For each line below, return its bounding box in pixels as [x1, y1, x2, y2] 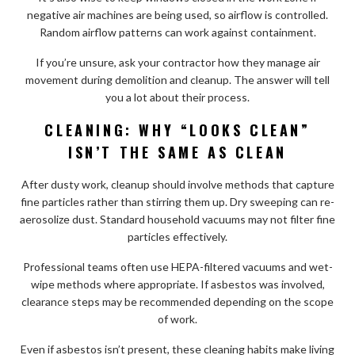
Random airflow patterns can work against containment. [39, 25, 316, 39]
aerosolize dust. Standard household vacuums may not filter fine [20, 212, 335, 226]
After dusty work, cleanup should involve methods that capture [21, 177, 334, 191]
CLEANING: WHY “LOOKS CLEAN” [44, 119, 311, 140]
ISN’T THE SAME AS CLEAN [68, 141, 287, 162]
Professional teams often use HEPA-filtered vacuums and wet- [22, 259, 333, 273]
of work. [158, 311, 197, 326]
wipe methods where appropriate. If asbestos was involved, [30, 277, 325, 291]
